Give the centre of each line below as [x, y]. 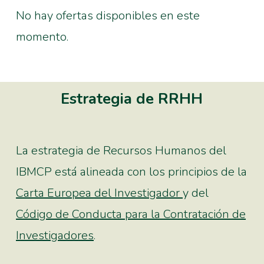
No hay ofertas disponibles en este [108, 15]
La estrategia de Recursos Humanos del [121, 150]
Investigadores [55, 235]
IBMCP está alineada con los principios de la [132, 171]
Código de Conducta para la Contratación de [131, 214]
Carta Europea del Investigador [100, 193]
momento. [42, 37]
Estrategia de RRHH [132, 98]
